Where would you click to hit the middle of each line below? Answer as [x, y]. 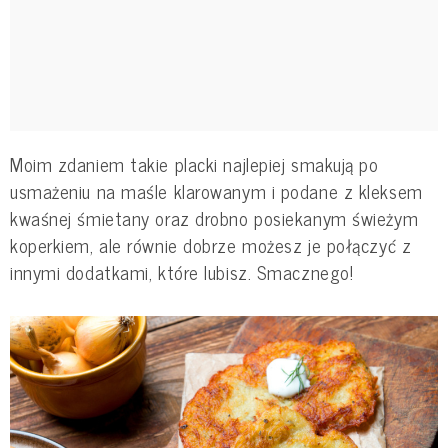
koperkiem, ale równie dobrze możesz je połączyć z [211, 244]
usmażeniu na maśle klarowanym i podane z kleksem [216, 190]
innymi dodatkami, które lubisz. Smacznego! [182, 271]
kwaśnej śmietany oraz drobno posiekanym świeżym [214, 217]
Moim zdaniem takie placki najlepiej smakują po [194, 163]
